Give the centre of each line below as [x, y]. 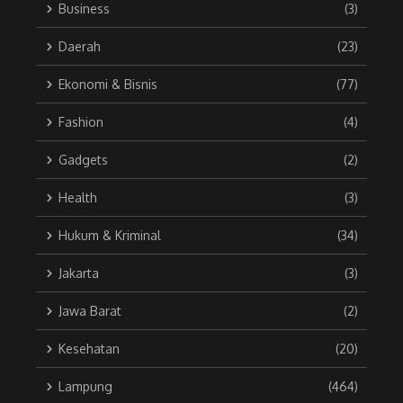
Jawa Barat [90, 311]
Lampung [85, 387]
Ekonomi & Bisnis [108, 85]
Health [78, 198]
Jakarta [79, 273]
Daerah [80, 47]
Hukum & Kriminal [110, 236]
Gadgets [83, 160]
